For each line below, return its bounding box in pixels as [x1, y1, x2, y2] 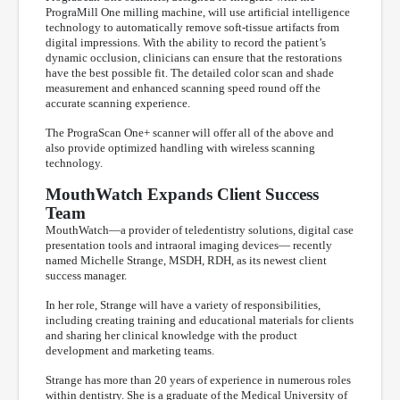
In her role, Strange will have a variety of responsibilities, [46, 297, 321, 312]
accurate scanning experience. [46, 96, 190, 110]
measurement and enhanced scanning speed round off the [46, 80, 321, 95]
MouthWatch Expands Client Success [46, 184, 319, 204]
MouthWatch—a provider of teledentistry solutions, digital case [46, 222, 354, 237]
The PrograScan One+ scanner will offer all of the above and [46, 125, 334, 139]
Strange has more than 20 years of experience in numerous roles [46, 372, 351, 387]
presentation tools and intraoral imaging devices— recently [46, 237, 332, 252]
